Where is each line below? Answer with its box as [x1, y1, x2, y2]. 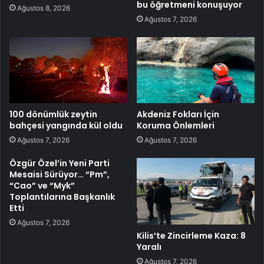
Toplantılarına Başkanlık [9, 191, 115, 203]
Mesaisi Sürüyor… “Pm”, [9, 169, 110, 181]
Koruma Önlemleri [137, 120, 214, 132]
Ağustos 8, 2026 [17, 3, 70, 12]
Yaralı [137, 241, 161, 253]
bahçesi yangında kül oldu [9, 120, 123, 132]
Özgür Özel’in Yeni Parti [9, 157, 110, 170]
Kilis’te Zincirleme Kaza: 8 [137, 230, 246, 242]
